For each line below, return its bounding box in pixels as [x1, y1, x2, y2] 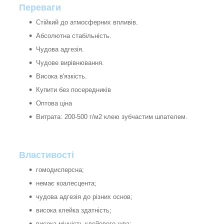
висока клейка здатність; [36, 206, 111, 214]
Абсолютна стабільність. [36, 31, 111, 39]
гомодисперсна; [36, 165, 84, 173]
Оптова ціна [36, 99, 72, 107]
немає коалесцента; [36, 179, 96, 187]
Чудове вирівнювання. [36, 58, 104, 66]
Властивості [19, 149, 74, 160]
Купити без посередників [36, 85, 111, 93]
